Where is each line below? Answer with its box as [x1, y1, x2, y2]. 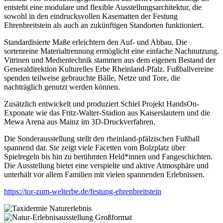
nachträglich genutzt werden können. [4, 82, 120, 91]
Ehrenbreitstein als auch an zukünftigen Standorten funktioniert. [4, 20, 204, 29]
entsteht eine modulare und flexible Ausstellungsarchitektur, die [4, 2, 202, 11]
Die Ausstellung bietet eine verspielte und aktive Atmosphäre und [4, 161, 209, 170]
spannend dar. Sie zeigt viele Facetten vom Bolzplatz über [4, 143, 185, 152]
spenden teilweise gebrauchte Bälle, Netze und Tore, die [4, 73, 180, 82]
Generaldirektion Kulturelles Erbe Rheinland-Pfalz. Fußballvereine [4, 64, 214, 73]
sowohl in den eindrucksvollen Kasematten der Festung [4, 11, 178, 20]
